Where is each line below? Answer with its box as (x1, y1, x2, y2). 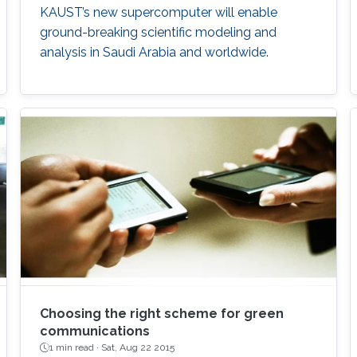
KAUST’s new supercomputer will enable (39, 5, 277, 21)
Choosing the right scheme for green (39, 306, 284, 322)
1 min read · (49, 342, 101, 354)
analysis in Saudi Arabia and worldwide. (39, 45, 269, 61)
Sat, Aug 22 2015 (100, 342, 175, 354)
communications (39, 324, 150, 339)
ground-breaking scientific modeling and (39, 25, 277, 41)
